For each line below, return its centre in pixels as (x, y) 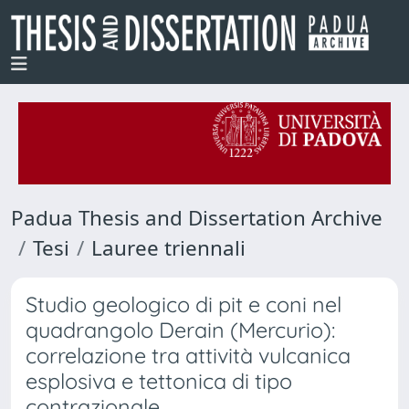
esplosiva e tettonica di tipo (159, 381)
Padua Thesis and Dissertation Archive (197, 218)
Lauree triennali (168, 248)
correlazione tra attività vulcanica (188, 356)
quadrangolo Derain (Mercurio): (180, 330)
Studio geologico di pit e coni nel (184, 304)
